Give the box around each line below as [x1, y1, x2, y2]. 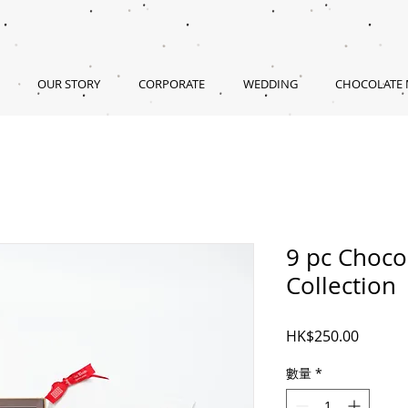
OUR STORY [37, 75, 100, 92]
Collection [286, 269, 396, 301]
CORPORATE [138, 75, 205, 92]
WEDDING [242, 75, 298, 92]
